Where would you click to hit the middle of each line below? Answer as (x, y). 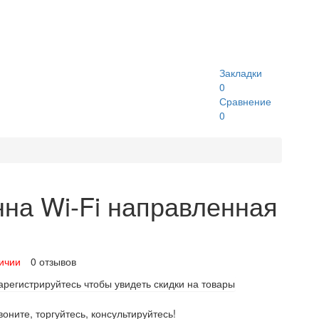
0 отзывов (54, 262)
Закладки (241, 73)
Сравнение (245, 101)
